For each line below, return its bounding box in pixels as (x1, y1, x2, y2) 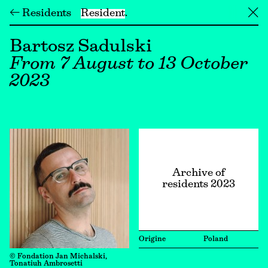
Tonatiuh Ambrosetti (10, 261, 83, 267)
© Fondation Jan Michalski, (10, 254, 106, 260)
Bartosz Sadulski (10, 39, 152, 55)
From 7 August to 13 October (10, 56, 248, 72)
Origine (139, 236, 166, 242)
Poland (203, 236, 228, 242)
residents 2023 (162, 180, 235, 190)
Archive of (172, 169, 226, 178)
